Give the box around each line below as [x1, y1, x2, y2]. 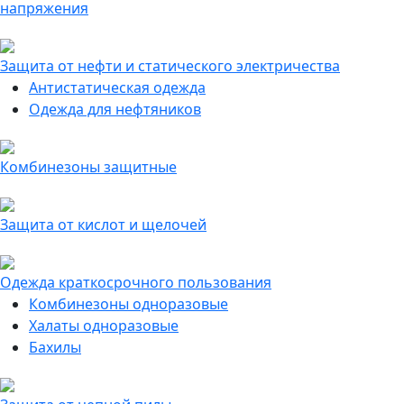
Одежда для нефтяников [29, 99, 201, 119]
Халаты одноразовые [29, 316, 179, 335]
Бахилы [29, 337, 81, 357]
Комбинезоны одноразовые [29, 294, 228, 314]
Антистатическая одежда [29, 78, 206, 97]
